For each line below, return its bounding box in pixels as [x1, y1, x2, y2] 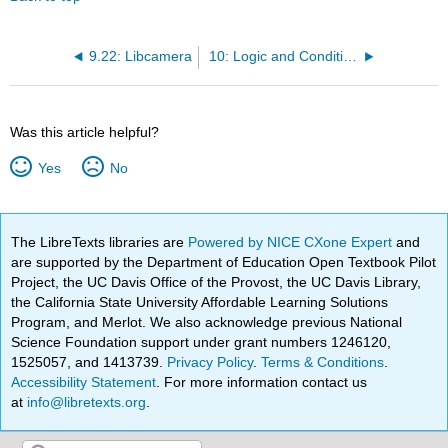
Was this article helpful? [10, 124, 160, 141]
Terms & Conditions [261, 354, 385, 370]
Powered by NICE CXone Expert [188, 234, 397, 250]
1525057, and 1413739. [11, 354, 168, 370]
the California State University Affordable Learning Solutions [11, 294, 389, 310]
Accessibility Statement [11, 374, 157, 390]
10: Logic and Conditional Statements [342, 49, 357, 65]
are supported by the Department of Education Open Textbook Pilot [11, 254, 437, 270]
